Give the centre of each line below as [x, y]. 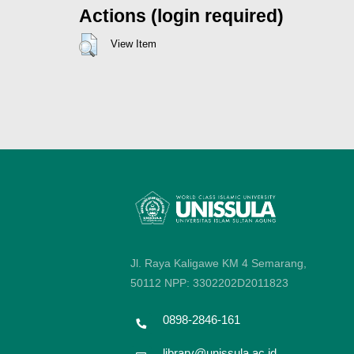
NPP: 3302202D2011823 [226, 282]
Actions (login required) [181, 15]
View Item [133, 43]
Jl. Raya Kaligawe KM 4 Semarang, [218, 263]
